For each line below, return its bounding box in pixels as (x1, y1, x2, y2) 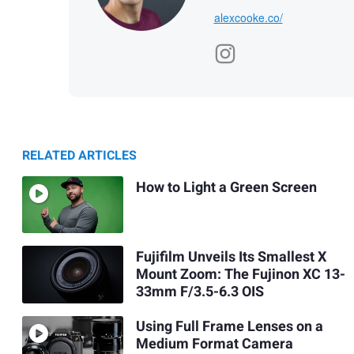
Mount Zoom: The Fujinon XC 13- (135, 264, 345, 286)
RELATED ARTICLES (22, 146, 137, 166)
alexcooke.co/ (213, 9, 283, 26)
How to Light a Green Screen (135, 176, 317, 198)
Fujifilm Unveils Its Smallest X (135, 247, 326, 269)
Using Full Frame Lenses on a (135, 316, 323, 338)
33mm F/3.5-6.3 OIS (135, 281, 264, 303)
